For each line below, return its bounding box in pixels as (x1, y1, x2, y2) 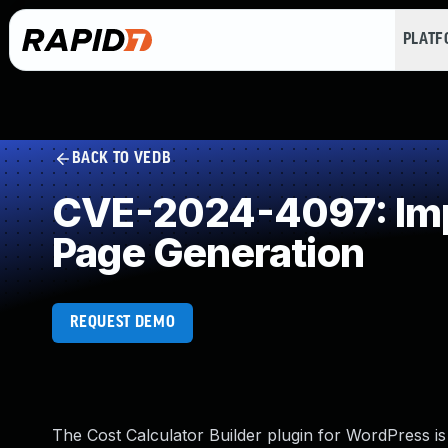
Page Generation (52, 228, 364, 277)
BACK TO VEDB (71, 150, 172, 167)
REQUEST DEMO (69, 314, 176, 331)
